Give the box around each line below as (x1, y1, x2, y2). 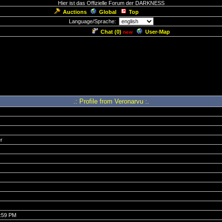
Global (99, 9, 116, 15)
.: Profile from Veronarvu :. (73, 98, 149, 105)
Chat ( (101, 29, 116, 35)
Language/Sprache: (68, 18, 119, 24)
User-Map (145, 29, 170, 35)
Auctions (63, 9, 87, 15)
